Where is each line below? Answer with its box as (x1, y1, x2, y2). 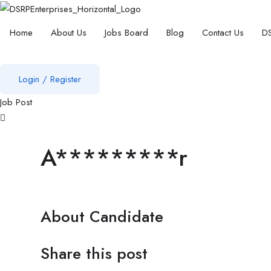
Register (50, 72, 81, 86)
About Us (51, 25, 87, 39)
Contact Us (202, 25, 244, 39)
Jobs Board (105, 25, 148, 39)
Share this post (41, 241, 148, 265)
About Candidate (41, 204, 163, 228)
